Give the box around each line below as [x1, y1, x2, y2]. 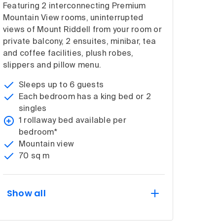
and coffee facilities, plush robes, [2, 49, 134, 58]
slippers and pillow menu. [2, 61, 102, 70]
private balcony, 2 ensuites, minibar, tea [2, 37, 156, 46]
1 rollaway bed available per [18, 116, 126, 125]
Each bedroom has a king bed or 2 [18, 93, 151, 101]
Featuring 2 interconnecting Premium [2, 2, 146, 10]
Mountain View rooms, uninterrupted [2, 14, 144, 22]
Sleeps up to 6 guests [18, 81, 104, 89]
